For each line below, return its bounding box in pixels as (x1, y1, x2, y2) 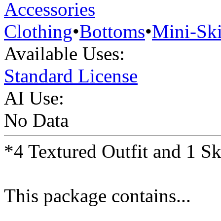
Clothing (4, 21, 73, 42)
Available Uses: (4, 43, 125, 65)
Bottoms (79, 21, 145, 42)
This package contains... (4, 185, 191, 207)
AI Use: (4, 87, 64, 109)
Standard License (4, 65, 138, 87)
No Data (4, 110, 69, 131)
